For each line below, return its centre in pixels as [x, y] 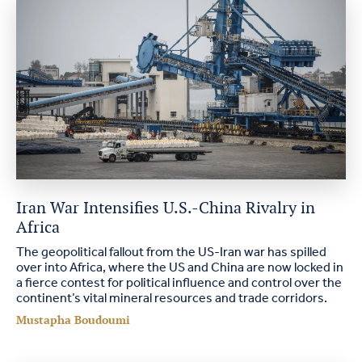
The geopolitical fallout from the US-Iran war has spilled [171, 253]
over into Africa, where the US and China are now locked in [180, 268]
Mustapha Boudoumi [73, 320]
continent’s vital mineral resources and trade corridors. [173, 299]
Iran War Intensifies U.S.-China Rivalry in [166, 208]
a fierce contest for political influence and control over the [179, 283]
